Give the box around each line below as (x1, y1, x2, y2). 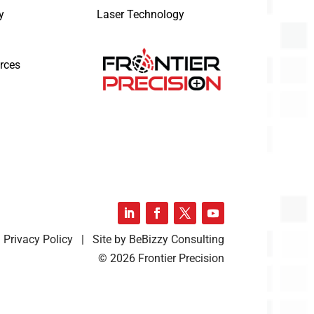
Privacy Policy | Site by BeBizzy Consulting (4, 233, 225, 247)
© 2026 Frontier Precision (98, 252, 225, 266)
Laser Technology (96, 7, 184, 21)
